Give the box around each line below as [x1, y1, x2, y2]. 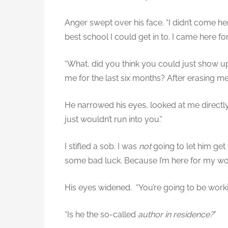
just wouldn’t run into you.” [65, 115, 162, 125]
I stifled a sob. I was [65, 141, 139, 152]
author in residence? [138, 210, 214, 220]
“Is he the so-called [65, 210, 138, 220]
